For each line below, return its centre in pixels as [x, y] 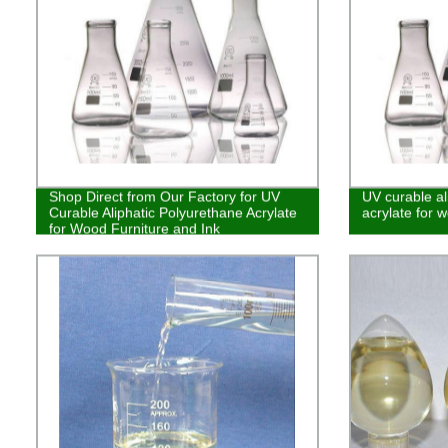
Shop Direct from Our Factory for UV [164, 196]
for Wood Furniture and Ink [134, 228]
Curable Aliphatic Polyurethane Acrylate [172, 212]
